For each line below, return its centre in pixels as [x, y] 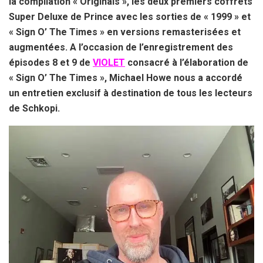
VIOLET [109, 63]
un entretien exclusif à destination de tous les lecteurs [131, 93]
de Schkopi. [34, 109]
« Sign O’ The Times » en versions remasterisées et [125, 32]
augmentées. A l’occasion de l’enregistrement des [121, 48]
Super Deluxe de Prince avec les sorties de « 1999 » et [130, 17]
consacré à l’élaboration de [187, 63]
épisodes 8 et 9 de [50, 63]
